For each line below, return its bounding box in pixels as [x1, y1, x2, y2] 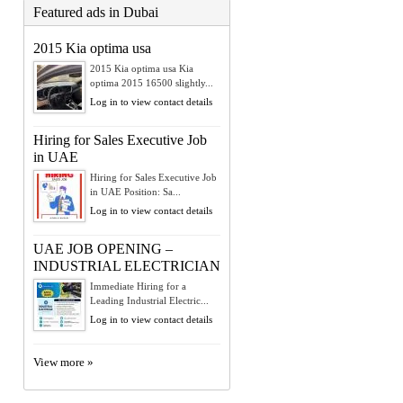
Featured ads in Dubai [33, 4, 158, 20]
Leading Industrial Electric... [90, 294, 209, 306]
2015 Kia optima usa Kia [90, 62, 193, 74]
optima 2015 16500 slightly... [90, 76, 213, 88]
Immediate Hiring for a [90, 280, 186, 291]
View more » [33, 354, 94, 369]
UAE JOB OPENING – [33, 240, 173, 256]
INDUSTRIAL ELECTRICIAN [33, 257, 220, 273]
